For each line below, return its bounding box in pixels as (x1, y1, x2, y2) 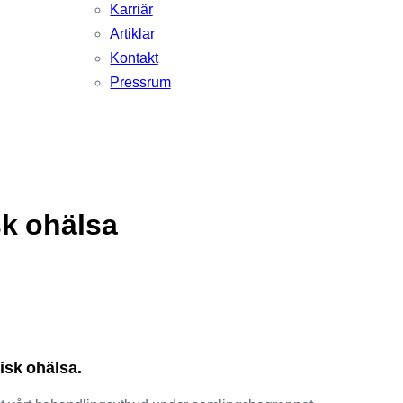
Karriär (110, 2, 153, 17)
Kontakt (110, 50, 158, 66)
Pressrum (110, 75, 171, 90)
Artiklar (110, 26, 155, 41)
